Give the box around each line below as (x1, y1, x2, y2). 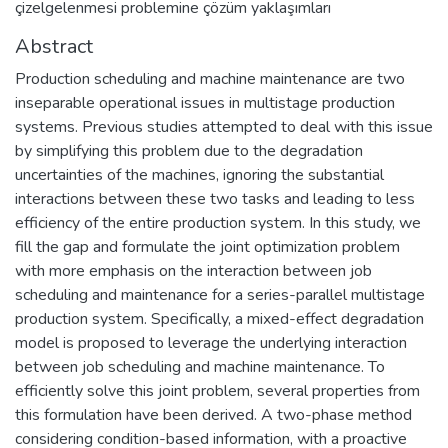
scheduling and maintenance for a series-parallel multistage (15, 283, 425, 306)
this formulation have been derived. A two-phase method (15, 403, 412, 426)
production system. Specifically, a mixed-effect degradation (15, 307, 424, 330)
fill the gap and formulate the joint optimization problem (15, 235, 400, 258)
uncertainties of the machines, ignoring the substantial (15, 163, 384, 186)
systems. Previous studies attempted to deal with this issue (15, 115, 433, 138)
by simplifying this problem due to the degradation (15, 139, 363, 162)
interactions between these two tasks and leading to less (15, 187, 415, 210)
